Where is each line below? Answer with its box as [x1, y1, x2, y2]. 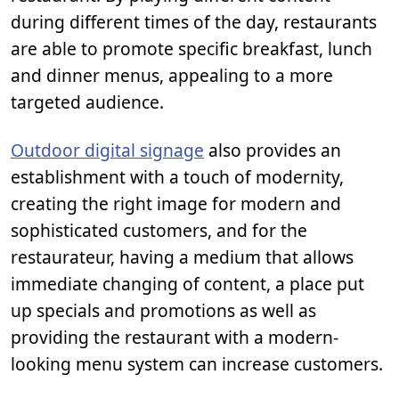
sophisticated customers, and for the [11, 218, 307, 243]
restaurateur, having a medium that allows [11, 245, 354, 270]
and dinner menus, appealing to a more [11, 63, 333, 88]
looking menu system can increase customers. [11, 352, 383, 377]
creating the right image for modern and [11, 191, 341, 216]
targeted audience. [11, 90, 164, 115]
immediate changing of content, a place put [11, 272, 364, 297]
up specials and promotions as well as [11, 298, 316, 323]
